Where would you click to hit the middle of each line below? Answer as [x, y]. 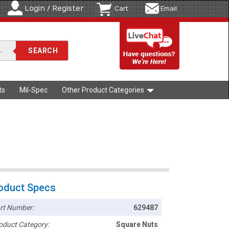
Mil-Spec [33, 90]
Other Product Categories [104, 90]
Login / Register [54, 8]
